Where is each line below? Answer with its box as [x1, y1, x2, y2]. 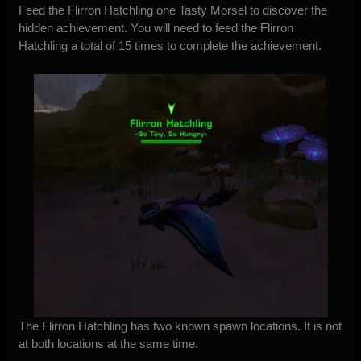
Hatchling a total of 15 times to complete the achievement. [19, 38, 322, 52]
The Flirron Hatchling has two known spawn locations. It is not [19, 318, 342, 333]
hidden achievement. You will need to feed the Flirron [19, 20, 294, 35]
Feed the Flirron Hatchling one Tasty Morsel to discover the [19, 2, 328, 17]
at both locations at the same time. [19, 336, 199, 351]
